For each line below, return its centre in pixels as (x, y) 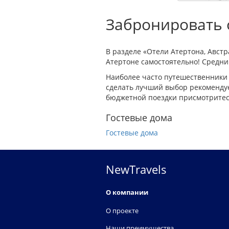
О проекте (122, 211)
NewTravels (136, 169)
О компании (127, 192)
